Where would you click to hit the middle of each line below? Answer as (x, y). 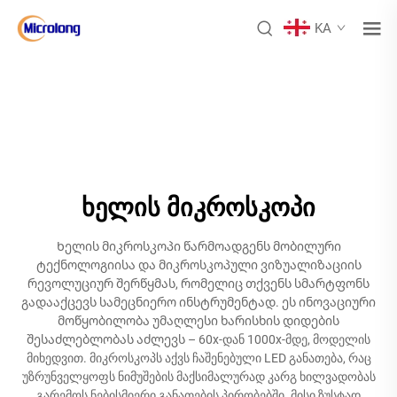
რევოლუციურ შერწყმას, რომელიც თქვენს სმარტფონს (198, 284)
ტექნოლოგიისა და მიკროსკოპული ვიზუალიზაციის (198, 265)
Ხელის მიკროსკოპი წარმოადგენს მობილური (198, 246)
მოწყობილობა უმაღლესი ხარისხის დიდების (198, 321)
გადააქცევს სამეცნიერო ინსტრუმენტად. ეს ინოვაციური (198, 302)
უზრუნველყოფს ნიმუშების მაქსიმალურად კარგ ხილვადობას (198, 377)
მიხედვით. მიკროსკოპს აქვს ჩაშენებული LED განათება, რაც (198, 358)
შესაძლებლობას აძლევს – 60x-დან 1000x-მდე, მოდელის (198, 339)
